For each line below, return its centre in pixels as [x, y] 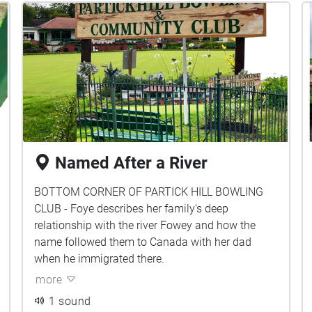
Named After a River [132, 163]
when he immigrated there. [100, 259]
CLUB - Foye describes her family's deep [132, 209]
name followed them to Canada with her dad [143, 242]
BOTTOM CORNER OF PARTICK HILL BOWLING [149, 192]
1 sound [70, 301]
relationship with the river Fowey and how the [145, 225]
